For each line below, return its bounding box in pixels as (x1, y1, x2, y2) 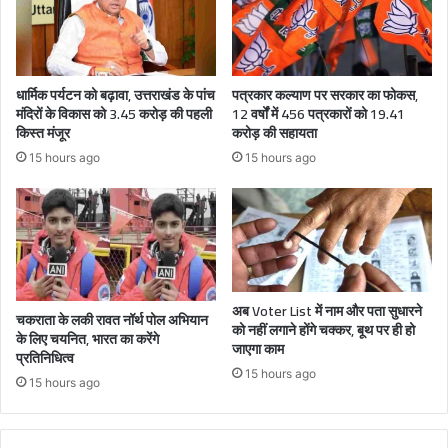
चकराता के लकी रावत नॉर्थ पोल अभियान (16, 306, 208, 333)
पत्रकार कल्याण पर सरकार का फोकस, (232, 81, 418, 108)
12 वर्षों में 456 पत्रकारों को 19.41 (232, 100, 405, 127)
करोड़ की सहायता (232, 119, 317, 146)
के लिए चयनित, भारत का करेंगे (16, 325, 159, 352)
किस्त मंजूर (16, 119, 70, 146)
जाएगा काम (232, 336, 284, 363)
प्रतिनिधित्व (16, 344, 74, 371)
